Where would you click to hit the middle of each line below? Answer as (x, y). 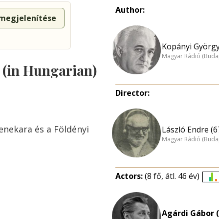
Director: (132, 93)
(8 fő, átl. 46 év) (172, 176)
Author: (130, 10)
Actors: (130, 176)
